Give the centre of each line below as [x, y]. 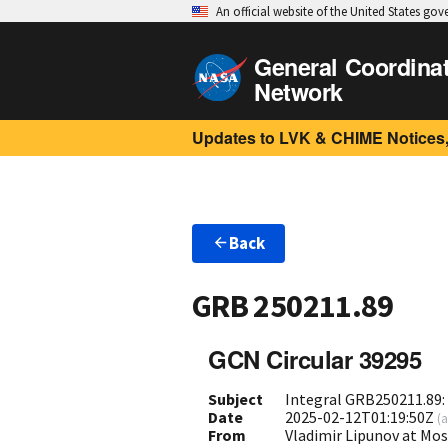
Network [298, 91]
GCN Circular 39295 [315, 358]
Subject [235, 398]
